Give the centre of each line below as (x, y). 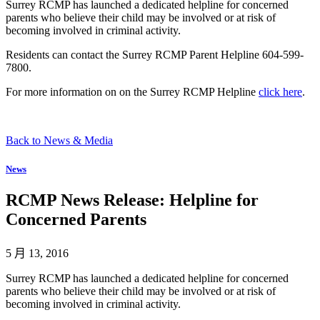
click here (280, 92)
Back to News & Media (59, 141)
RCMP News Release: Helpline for (132, 200)
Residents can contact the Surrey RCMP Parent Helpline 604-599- (155, 55)
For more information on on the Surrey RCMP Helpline (132, 92)
